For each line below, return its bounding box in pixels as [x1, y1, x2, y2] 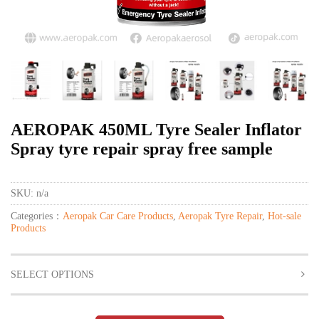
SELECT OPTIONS [11, 269, 94, 281]
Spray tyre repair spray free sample [11, 140, 273, 159]
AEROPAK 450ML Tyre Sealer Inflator [11, 120, 302, 140]
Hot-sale [268, 211, 301, 222]
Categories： [11, 211, 63, 222]
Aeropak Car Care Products [63, 211, 173, 222]
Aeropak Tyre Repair [178, 211, 262, 222]
